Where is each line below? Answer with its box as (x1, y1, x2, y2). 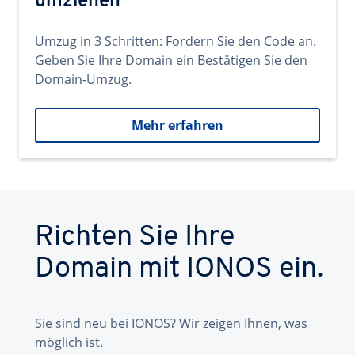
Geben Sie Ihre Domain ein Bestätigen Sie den (35, 52, 307, 69)
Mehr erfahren (132, 116, 223, 134)
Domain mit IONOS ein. (35, 255, 323, 284)
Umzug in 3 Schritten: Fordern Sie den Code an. (35, 32, 316, 50)
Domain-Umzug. (35, 71, 132, 88)
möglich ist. (35, 334, 103, 351)
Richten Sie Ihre (35, 223, 235, 252)
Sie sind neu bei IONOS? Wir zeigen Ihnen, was (35, 315, 307, 332)
